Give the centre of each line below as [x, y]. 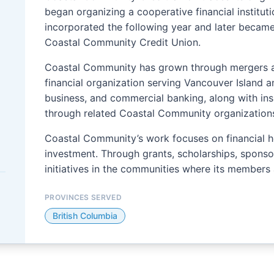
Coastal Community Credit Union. [123, 43]
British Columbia [85, 216]
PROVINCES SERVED [83, 198]
